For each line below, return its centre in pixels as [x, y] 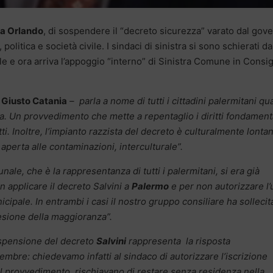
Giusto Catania [34, 101]
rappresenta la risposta [178, 241]
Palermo [150, 186]
